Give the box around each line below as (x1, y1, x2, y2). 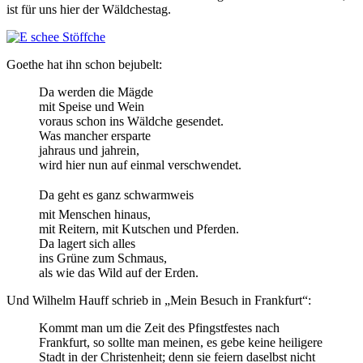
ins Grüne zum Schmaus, (39, 250, 167, 265)
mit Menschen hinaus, (39, 207, 151, 221)
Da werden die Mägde (39, 84, 153, 99)
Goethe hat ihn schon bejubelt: (6, 57, 162, 71)
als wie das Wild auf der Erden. (39, 265, 199, 280)
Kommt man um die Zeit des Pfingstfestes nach (39, 320, 280, 335)
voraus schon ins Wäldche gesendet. (39, 113, 224, 128)
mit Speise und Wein (39, 99, 144, 113)
